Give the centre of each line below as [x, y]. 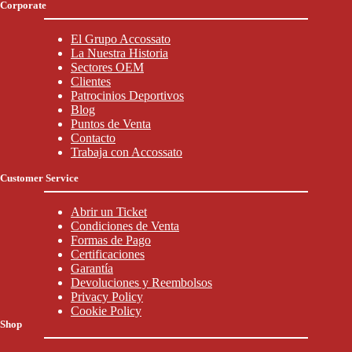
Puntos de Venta [111, 124]
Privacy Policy [107, 297]
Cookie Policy [106, 311]
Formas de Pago [111, 240]
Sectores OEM [107, 67]
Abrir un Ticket [109, 212]
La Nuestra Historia [119, 53]
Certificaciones [108, 254]
